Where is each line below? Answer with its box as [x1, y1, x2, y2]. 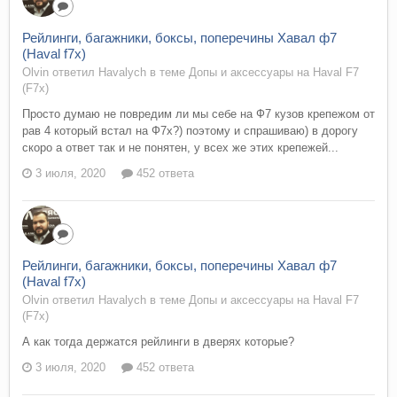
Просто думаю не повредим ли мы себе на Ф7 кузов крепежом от [22, 106, 375, 121]
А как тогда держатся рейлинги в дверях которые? [22, 334, 294, 348]
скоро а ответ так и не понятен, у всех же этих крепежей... [22, 140, 339, 154]
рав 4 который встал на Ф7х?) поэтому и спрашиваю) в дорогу [22, 123, 358, 137]
